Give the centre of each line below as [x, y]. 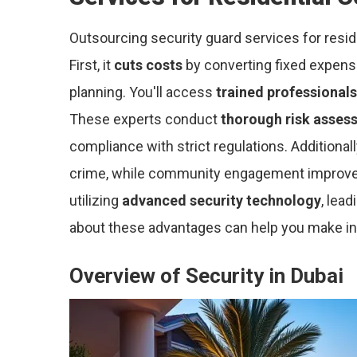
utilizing [96, 200]
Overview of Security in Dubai [206, 276]
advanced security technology [222, 200]
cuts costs [148, 65]
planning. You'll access [143, 92]
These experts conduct [145, 119]
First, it [92, 65]
